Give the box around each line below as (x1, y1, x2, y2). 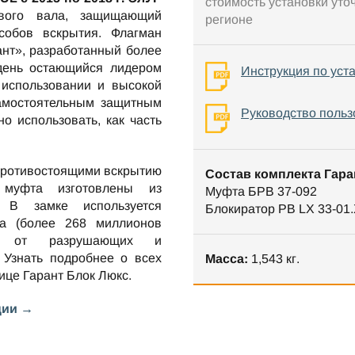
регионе (205, 13, 253, 26)
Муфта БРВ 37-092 (205, 185, 317, 198)
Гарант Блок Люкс (23, 268, 129, 282)
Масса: (205, 252, 248, 265)
